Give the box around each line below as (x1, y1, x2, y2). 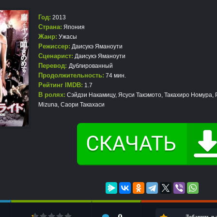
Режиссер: (38, 43, 70, 50)
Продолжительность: (38, 72, 104, 79)
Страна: (38, 23, 62, 31)
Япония (62, 24, 85, 31)
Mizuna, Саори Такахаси (38, 101, 105, 108)
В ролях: (38, 91, 65, 98)
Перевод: (38, 62, 69, 69)
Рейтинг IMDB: (38, 81, 83, 89)
